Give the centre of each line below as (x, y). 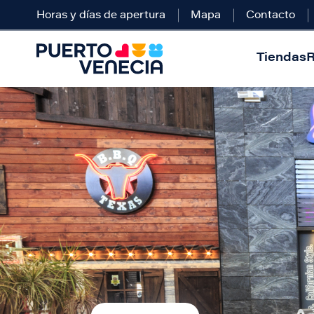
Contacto (271, 16)
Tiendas (281, 59)
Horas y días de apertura (101, 16)
